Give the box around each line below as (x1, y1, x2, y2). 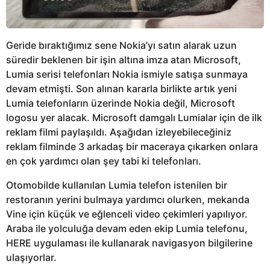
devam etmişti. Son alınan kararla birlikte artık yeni (6, 83, 237, 95)
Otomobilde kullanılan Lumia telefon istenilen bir (6, 179, 227, 192)
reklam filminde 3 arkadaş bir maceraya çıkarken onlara (6, 140, 258, 153)
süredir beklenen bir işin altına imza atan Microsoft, (6, 54, 241, 66)
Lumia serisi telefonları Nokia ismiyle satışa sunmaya (6, 68, 248, 81)
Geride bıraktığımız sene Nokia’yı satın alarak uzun (6, 39, 237, 52)
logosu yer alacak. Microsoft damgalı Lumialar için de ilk (6, 111, 262, 124)
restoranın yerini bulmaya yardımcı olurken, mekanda (6, 193, 250, 206)
